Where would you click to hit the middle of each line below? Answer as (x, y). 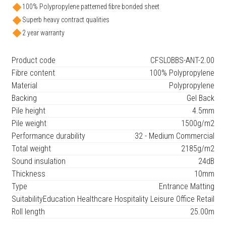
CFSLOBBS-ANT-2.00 (183, 61)
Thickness (28, 174)
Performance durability (48, 136)
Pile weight (29, 124)
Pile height (28, 111)
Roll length (28, 212)
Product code (33, 61)
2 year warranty (43, 33)
